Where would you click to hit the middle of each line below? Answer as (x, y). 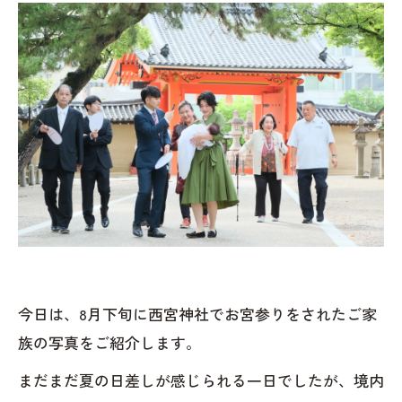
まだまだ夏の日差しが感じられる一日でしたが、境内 (201, 380)
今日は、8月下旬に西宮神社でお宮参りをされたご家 (197, 314)
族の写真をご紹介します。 (109, 342)
